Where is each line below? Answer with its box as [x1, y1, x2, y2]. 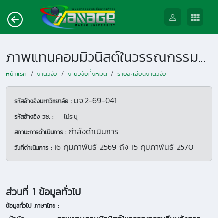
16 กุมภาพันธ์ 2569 [54, 141, 116, 153]
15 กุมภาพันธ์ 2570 [131, 141, 193, 153]
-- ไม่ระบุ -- [55, 112, 86, 121]
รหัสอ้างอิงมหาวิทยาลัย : [14, 96, 74, 106]
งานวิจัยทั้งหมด [68, 69, 107, 78]
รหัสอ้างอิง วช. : [14, 112, 55, 121]
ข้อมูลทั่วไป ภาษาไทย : [6, 201, 59, 210]
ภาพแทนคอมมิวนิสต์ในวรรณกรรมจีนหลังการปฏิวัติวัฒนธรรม [198, 46, 206, 67]
